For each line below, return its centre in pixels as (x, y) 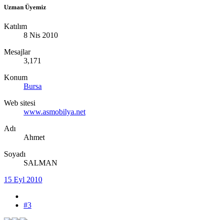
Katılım (15, 26)
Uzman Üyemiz (25, 7)
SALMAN (41, 163)
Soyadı (15, 154)
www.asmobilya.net (55, 111)
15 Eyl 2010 (23, 179)
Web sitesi (20, 103)
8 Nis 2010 (41, 35)
